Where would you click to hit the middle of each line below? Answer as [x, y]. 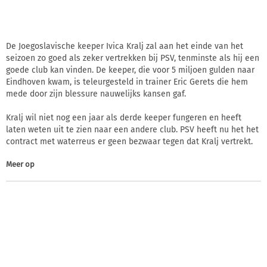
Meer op [20, 164]
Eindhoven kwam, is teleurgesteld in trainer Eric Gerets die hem [127, 82]
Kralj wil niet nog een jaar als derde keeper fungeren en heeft [124, 117]
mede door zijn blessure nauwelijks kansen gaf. [96, 94]
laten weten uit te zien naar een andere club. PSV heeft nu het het [132, 129]
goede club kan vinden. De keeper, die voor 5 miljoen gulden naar [130, 70]
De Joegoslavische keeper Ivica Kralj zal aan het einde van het [125, 46]
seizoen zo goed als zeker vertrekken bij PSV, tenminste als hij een [133, 58]
